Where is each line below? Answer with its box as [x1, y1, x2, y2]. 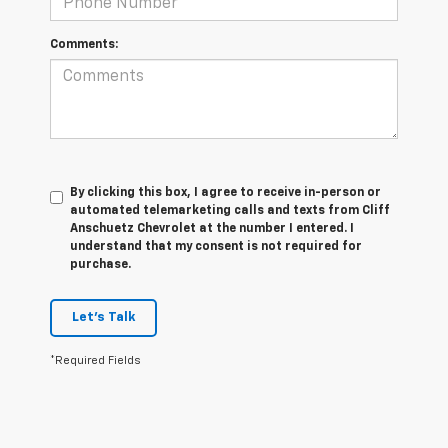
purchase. [70, 259, 131, 272]
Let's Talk [72, 311, 135, 325]
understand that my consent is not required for [70, 241, 362, 254]
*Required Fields [50, 355, 141, 367]
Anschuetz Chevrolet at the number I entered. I [70, 223, 354, 236]
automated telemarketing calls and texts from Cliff [70, 205, 390, 218]
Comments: [50, 39, 118, 52]
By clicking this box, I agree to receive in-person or [70, 187, 381, 200]
